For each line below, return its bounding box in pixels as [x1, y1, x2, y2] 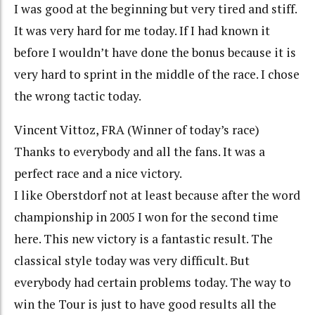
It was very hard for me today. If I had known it [14, 22, 270, 39]
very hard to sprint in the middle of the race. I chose [14, 65, 300, 82]
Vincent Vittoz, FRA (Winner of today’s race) [14, 122, 259, 139]
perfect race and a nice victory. [14, 165, 182, 182]
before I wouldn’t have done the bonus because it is [14, 44, 296, 60]
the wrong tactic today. [14, 87, 141, 104]
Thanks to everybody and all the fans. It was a [14, 143, 265, 160]
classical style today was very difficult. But [14, 252, 250, 269]
